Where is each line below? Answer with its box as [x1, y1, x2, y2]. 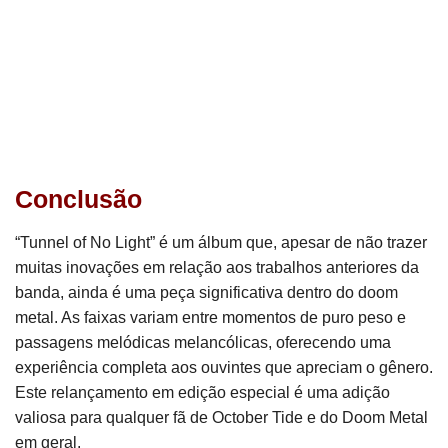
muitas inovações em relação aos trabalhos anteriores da [15, 259, 419, 276]
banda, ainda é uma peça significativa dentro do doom [15, 284, 398, 301]
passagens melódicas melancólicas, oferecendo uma [15, 334, 391, 351]
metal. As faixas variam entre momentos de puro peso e [15, 309, 406, 326]
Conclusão [15, 185, 142, 213]
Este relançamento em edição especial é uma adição [15, 384, 390, 401]
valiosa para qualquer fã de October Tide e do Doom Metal [15, 409, 428, 426]
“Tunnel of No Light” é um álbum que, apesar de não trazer [15, 234, 427, 251]
